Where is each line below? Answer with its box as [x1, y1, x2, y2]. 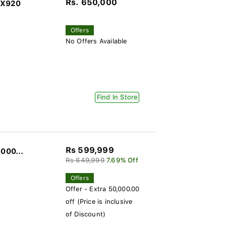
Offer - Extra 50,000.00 [65, 185, 140, 193]
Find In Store [96, 93, 138, 101]
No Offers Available [65, 37, 127, 45]
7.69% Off [106, 156, 138, 164]
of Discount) [65, 210, 106, 218]
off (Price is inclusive [65, 198, 133, 205]
